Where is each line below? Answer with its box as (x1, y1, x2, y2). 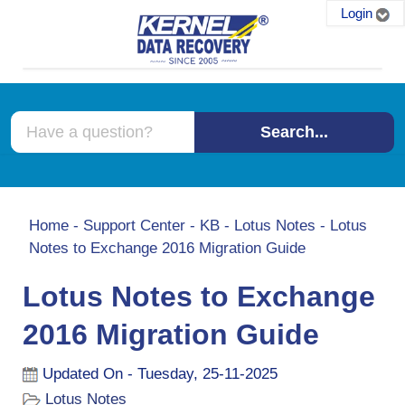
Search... (259, 122, 328, 141)
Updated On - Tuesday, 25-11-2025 (42, 365, 278, 383)
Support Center (83, 217, 185, 234)
